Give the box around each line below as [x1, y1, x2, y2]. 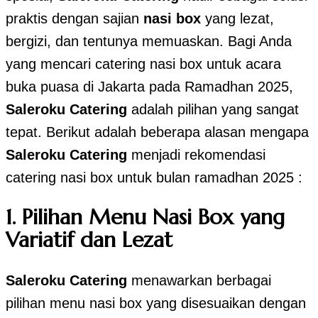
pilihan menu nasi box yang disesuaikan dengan [6, 295, 306, 312]
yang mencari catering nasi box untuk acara [6, 55, 281, 72]
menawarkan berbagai [127, 273, 271, 289]
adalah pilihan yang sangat [127, 101, 299, 117]
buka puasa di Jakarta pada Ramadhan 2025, [6, 78, 293, 94]
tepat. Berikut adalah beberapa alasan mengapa [6, 124, 309, 140]
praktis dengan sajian [6, 10, 143, 26]
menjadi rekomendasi [127, 146, 265, 163]
